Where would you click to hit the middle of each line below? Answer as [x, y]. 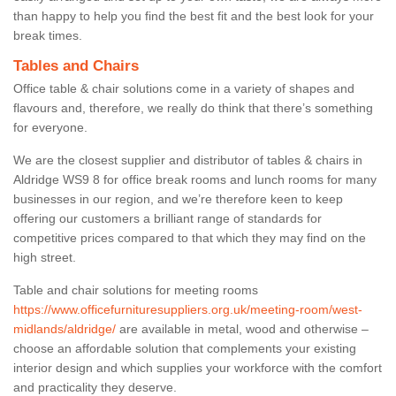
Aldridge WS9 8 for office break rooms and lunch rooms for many [195, 179]
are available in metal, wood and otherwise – [242, 328]
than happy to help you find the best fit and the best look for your [194, 15]
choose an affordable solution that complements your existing [185, 348]
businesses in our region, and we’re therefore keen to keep [178, 198]
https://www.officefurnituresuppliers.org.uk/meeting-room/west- [188, 309]
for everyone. [52, 127]
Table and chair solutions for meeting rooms [136, 289]
